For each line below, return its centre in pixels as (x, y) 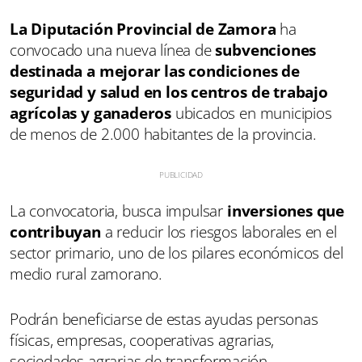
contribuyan (55, 232)
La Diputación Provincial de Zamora (145, 29)
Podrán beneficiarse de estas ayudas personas (164, 319)
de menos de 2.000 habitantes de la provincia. (163, 134)
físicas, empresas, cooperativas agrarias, (142, 340)
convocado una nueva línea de (111, 50)
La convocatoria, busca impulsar (117, 210)
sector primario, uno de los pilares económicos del (177, 253)
